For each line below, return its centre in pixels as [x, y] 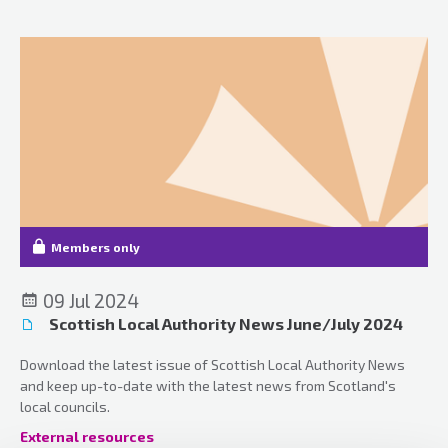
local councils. [65, 406]
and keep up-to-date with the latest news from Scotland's [208, 385]
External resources [87, 436]
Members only [95, 246]
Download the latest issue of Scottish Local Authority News [212, 364]
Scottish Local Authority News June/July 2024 [224, 323]
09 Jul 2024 [89, 300]
